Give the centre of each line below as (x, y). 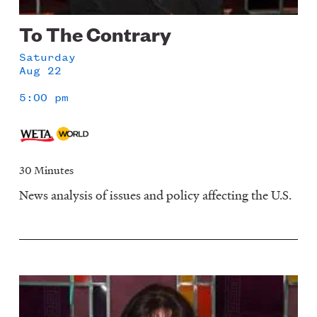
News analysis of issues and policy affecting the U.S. (156, 195)
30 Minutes (47, 170)
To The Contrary (96, 34)
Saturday (48, 57)
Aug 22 (41, 70)
